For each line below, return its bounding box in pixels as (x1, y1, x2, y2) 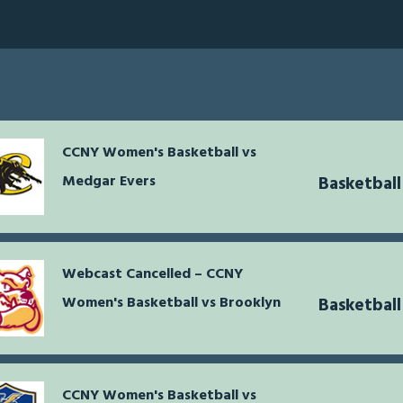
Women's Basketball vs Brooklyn (62, 291, 281, 316)
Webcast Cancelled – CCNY (62, 263, 243, 287)
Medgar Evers (62, 170, 156, 194)
